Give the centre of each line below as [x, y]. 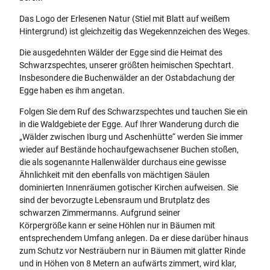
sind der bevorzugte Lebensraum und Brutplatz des [115, 200]
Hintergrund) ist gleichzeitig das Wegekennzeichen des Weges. [135, 31]
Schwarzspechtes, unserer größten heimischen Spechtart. [127, 65]
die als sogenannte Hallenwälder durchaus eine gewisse [123, 162]
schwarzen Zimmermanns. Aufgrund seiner [100, 212]
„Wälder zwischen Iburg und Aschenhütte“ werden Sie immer [131, 137]
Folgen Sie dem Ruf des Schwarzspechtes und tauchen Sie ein [133, 111]
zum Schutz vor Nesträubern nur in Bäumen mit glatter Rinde [132, 250]
